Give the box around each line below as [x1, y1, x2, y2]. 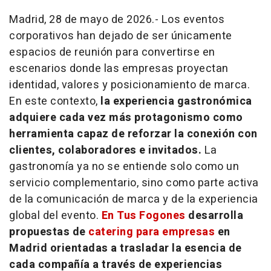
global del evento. [9, 207, 102, 224]
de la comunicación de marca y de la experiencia [9, 191, 258, 207]
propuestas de [9, 223, 88, 240]
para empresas [133, 223, 215, 240]
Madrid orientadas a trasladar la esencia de [9, 240, 242, 256]
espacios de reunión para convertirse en [9, 44, 215, 60]
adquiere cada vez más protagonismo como [9, 109, 243, 126]
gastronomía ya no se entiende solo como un [9, 158, 239, 175]
